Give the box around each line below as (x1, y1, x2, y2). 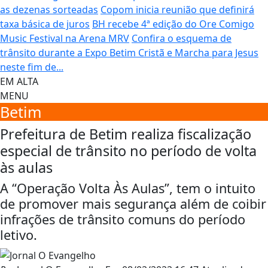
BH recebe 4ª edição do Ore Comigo (92, 17, 254, 31)
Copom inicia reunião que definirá (100, 2, 254, 16)
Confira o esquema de (132, 31, 232, 45)
